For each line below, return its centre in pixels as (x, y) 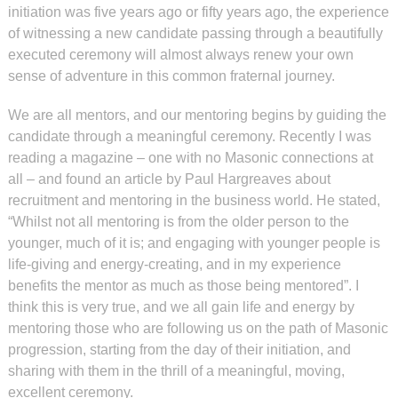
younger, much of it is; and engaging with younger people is (194, 243)
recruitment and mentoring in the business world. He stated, (194, 200)
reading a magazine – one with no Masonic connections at (190, 158)
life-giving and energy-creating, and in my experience (174, 264)
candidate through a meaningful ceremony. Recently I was (189, 136)
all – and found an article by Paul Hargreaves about (169, 179)
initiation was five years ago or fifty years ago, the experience (198, 12)
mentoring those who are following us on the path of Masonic (198, 328)
